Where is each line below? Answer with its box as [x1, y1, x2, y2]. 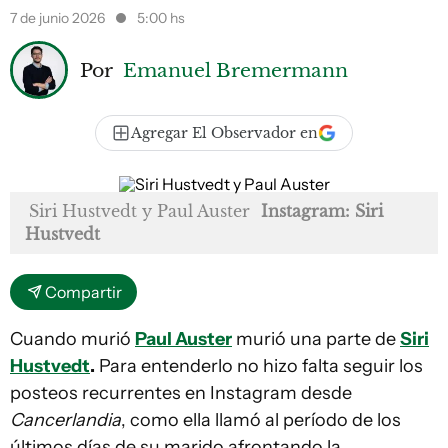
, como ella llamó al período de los [121, 409, 401, 431]
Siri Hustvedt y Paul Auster [29, 201, 250, 221]
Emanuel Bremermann [123, 57, 348, 82]
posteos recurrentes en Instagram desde [10, 382, 352, 404]
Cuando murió [10, 328, 135, 350]
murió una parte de [232, 328, 400, 350]
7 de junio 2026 [10, 9, 108, 27]
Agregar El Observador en [131, 124, 318, 142]
